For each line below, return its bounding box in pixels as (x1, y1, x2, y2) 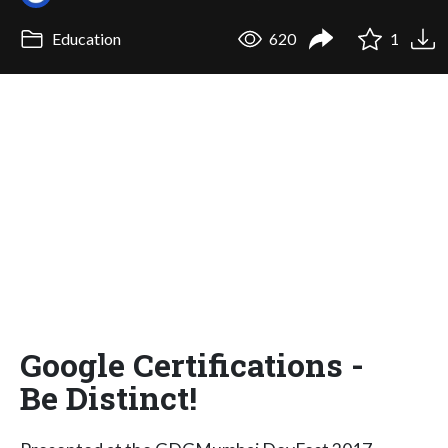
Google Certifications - (20, 342, 364, 386)
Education (48, 29, 121, 49)
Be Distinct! (20, 375, 197, 419)
